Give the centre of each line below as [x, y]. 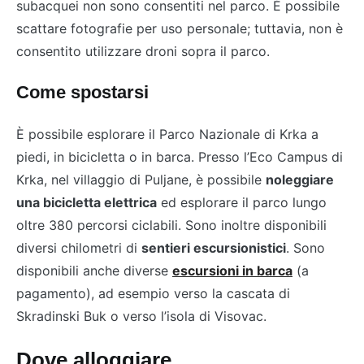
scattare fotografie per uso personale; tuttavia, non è [180, 29]
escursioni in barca [232, 271]
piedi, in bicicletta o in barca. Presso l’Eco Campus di [180, 157]
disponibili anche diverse [94, 271]
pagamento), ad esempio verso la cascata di [153, 294]
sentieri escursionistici [214, 248]
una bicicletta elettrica [87, 203]
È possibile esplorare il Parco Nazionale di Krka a [167, 134]
